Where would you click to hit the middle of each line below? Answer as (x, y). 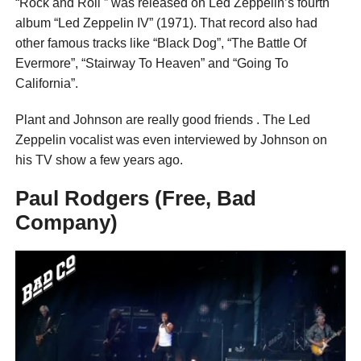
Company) (66, 222)
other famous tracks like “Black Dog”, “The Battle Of (160, 43)
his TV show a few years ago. (99, 160)
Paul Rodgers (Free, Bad (135, 198)
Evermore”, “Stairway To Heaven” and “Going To (151, 63)
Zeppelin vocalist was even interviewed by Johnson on (171, 139)
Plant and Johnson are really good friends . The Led (162, 119)
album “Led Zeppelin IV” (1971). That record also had (166, 23)
